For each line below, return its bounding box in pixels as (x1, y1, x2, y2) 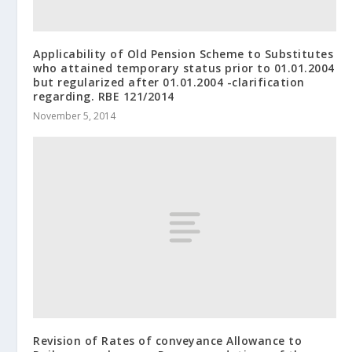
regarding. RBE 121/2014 (33, 89, 174, 104)
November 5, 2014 (33, 109, 116, 123)
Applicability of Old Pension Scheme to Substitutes (33, 46, 334, 62)
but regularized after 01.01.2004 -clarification (33, 75, 305, 90)
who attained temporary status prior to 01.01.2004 (33, 60, 335, 76)
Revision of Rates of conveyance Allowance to (33, 333, 302, 349)
